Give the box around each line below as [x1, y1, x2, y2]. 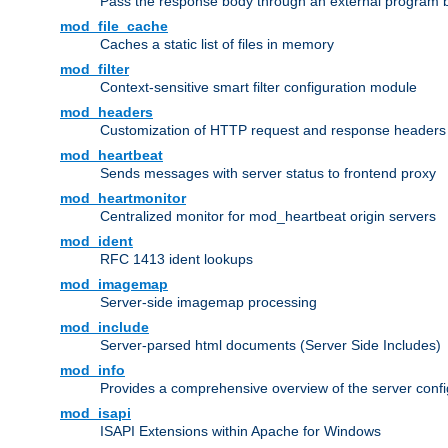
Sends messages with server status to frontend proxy [100, 165, 436, 182]
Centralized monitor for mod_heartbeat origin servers [100, 208, 436, 225]
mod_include [60, 319, 149, 336]
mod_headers [60, 104, 153, 121]
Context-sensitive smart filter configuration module [100, 79, 417, 96]
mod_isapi [60, 405, 131, 422]
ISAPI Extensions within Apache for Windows [100, 423, 381, 440]
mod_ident [60, 233, 133, 250]
